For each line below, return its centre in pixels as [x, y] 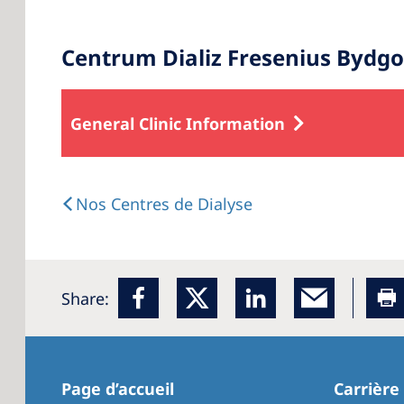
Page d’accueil [120, 389]
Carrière [367, 389]
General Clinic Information [178, 123]
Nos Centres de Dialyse [164, 204]
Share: [85, 298]
